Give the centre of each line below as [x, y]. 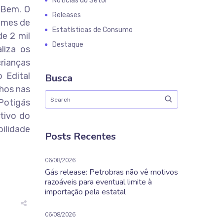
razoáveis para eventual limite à [98, 182]
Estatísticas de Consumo [92, 30]
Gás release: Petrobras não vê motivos [111, 172]
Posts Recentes [80, 136]
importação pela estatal [85, 192]
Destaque [68, 45]
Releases [67, 15]
